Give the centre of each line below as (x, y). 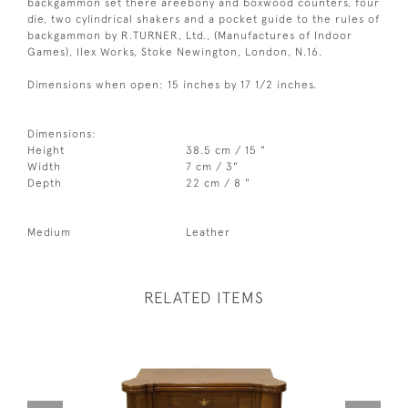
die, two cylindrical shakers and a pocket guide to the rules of (204, 20)
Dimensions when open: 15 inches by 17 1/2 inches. (172, 85)
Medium (49, 233)
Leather (209, 233)
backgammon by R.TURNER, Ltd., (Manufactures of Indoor (190, 36)
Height (46, 151)
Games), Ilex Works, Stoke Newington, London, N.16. (175, 52)
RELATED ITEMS (204, 298)
